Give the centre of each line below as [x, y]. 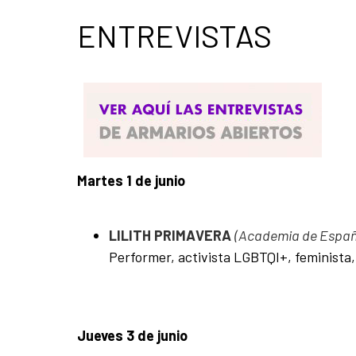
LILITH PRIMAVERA [172, 235]
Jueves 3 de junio [132, 335]
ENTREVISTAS [174, 35]
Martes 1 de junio [131, 180]
